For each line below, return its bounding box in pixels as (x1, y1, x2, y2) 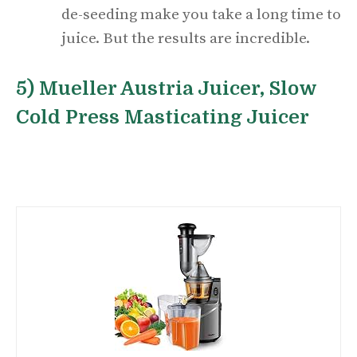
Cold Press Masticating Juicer (16, 105, 309, 128)
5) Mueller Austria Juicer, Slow (16, 76, 316, 100)
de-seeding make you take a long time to (61, 6, 341, 25)
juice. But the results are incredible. (61, 29, 313, 49)
